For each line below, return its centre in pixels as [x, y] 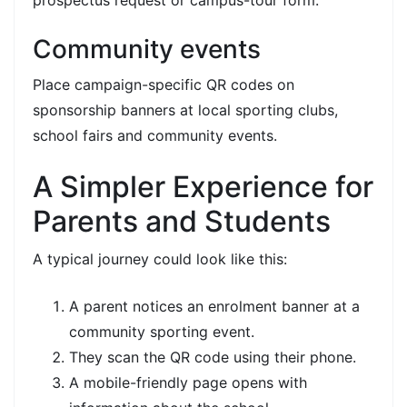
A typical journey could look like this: [160, 258]
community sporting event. [162, 331]
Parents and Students [182, 221]
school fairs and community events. [155, 135]
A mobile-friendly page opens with [188, 382]
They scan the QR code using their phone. [213, 357]
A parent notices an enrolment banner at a [214, 306]
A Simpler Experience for [203, 186]
